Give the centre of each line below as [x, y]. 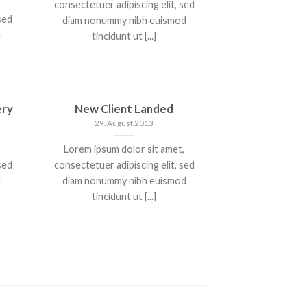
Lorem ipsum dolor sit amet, [124, 149]
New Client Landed [124, 109]
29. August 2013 [124, 123]
